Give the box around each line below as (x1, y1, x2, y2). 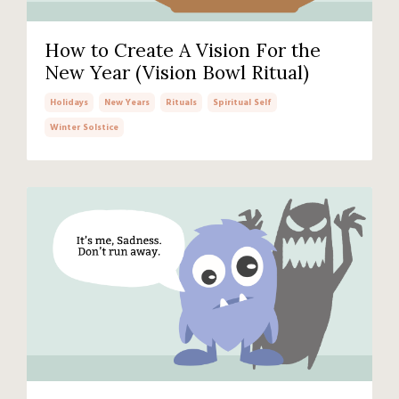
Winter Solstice (50, 120, 118, 135)
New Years (104, 95, 150, 110)
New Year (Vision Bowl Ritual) (45, 61, 309, 85)
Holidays (50, 95, 88, 110)
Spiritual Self (213, 95, 272, 110)
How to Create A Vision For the (45, 38, 321, 63)
